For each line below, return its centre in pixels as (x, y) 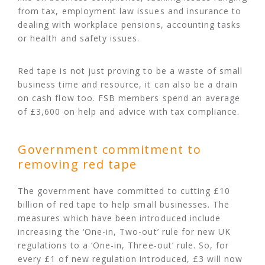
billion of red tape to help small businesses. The (124, 205)
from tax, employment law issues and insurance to (130, 11)
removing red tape (77, 164)
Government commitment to (109, 150)
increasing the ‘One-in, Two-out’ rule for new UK (125, 232)
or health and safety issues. (79, 38)
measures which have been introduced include (119, 218)
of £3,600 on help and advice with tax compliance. (129, 112)
